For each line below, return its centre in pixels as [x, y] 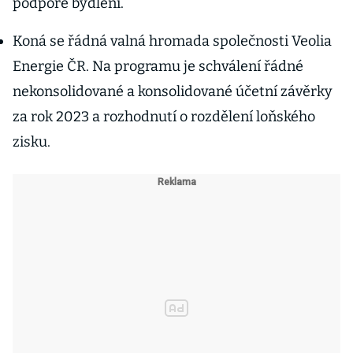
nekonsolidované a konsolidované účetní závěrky [173, 91]
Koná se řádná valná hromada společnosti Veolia [172, 41]
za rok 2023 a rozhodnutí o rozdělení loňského [164, 117]
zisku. [32, 142]
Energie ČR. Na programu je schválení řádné [158, 66]
